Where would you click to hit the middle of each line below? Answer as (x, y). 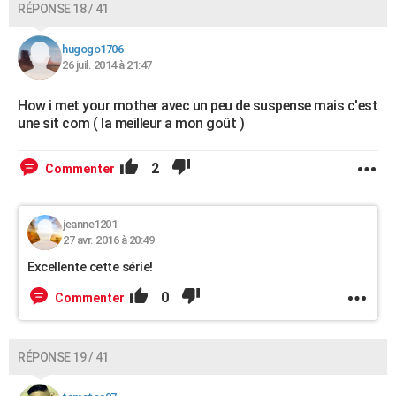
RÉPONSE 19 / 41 (63, 357)
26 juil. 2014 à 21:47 (107, 65)
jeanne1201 (90, 224)
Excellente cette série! (90, 267)
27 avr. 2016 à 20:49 (108, 240)
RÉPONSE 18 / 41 (63, 9)
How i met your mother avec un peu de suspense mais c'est (198, 106)
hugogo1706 (92, 49)
